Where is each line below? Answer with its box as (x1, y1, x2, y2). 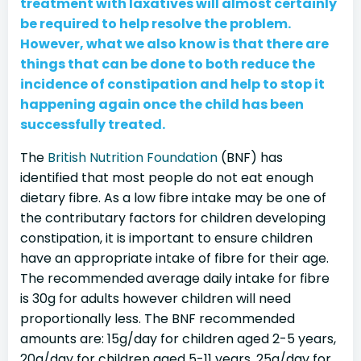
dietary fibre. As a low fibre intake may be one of (20, 189, 326, 207)
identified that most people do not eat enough (20, 168, 313, 187)
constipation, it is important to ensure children (20, 229, 313, 247)
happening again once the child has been (20, 95, 304, 114)
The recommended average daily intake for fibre (20, 269, 330, 288)
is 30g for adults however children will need (20, 289, 291, 308)
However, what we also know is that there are (20, 35, 329, 53)
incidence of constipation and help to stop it (20, 75, 325, 93)
